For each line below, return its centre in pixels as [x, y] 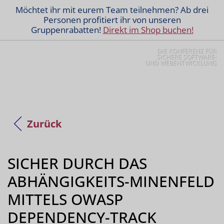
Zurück [44, 123]
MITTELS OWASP [65, 199]
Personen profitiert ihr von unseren [112, 20]
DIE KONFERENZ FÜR [187, 51]
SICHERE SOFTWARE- [186, 57]
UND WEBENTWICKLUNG [181, 63]
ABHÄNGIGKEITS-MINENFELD [111, 181]
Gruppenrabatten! [67, 30]
